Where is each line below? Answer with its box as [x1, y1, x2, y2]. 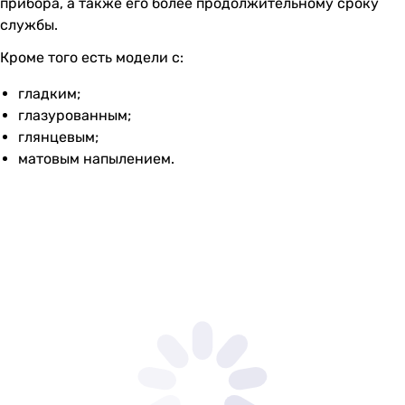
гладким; [18, 84, 80, 102]
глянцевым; [18, 127, 99, 146]
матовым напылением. [18, 149, 174, 167]
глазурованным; [18, 106, 131, 124]
